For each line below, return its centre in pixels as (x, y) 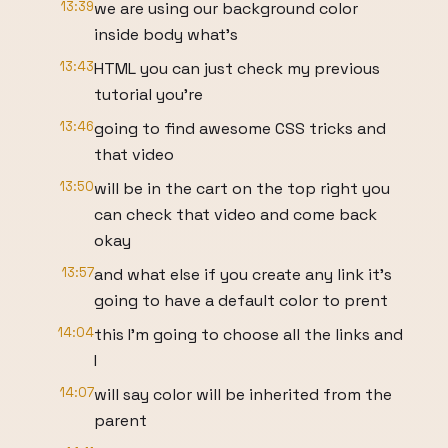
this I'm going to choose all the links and (248, 334)
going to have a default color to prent (241, 300)
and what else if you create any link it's (243, 274)
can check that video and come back (235, 214)
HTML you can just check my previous (237, 68)
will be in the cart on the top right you (242, 188)
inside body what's (166, 34)
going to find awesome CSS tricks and (240, 128)
